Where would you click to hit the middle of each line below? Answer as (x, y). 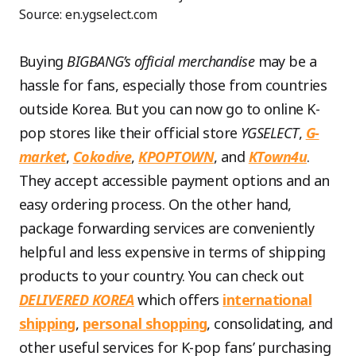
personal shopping (145, 324)
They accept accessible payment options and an (174, 181)
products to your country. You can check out (162, 276)
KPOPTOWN (176, 157)
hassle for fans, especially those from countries (173, 85)
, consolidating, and (270, 324)
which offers (178, 300)
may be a (286, 62)
